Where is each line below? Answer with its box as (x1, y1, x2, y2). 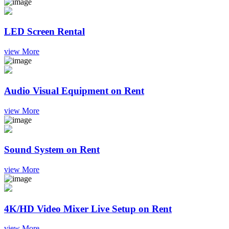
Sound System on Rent (4, 144, 100, 155)
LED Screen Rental (4, 26, 85, 37)
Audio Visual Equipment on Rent (4, 85, 144, 96)
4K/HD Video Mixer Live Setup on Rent (4, 203, 172, 214)
